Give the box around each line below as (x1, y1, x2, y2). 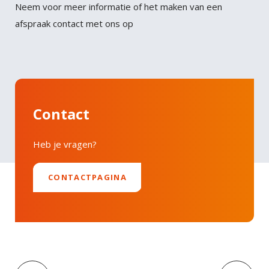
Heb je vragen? (33, 138, 97, 151)
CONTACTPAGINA (48, 172, 127, 183)
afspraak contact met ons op (15, 17, 133, 30)
